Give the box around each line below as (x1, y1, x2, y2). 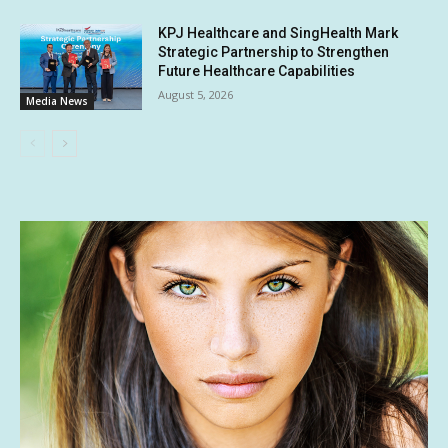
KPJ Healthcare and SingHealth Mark (158, 25, 399, 42)
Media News (26, 93, 88, 108)
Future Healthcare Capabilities (158, 63, 356, 80)
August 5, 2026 (158, 87, 234, 103)
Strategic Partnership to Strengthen (158, 44, 390, 61)
